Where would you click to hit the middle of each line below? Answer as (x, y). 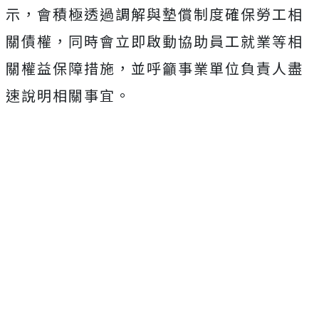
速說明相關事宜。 (68, 95)
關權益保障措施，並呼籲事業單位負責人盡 (155, 68)
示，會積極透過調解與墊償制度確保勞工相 (155, 14)
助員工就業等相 (249, 41)
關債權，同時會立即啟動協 (100, 41)
